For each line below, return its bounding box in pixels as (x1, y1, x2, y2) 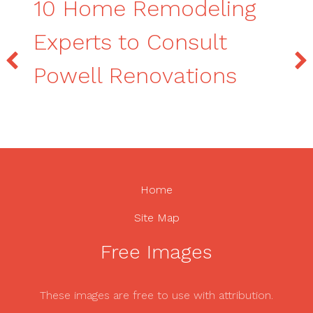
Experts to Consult (34, 28, 227, 55)
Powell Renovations (34, 61, 237, 89)
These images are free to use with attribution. (40, 288, 273, 302)
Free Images (101, 240, 212, 263)
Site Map (133, 210, 180, 224)
